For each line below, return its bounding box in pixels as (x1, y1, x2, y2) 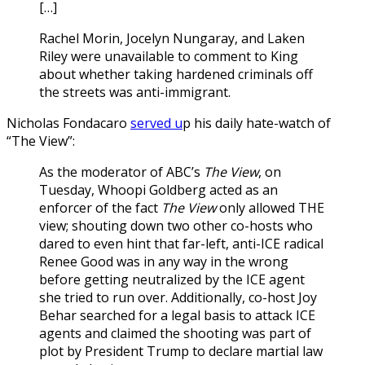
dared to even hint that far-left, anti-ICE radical (39, 234, 323, 253)
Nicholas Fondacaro (7, 113, 130, 132)
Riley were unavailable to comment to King (39, 46, 298, 65)
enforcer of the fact (39, 198, 161, 217)
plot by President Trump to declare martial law (39, 341, 323, 360)
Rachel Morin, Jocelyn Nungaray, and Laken (39, 29, 305, 47)
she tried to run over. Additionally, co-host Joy (39, 288, 317, 306)
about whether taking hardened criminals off (39, 64, 313, 83)
